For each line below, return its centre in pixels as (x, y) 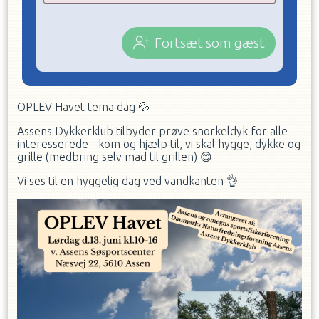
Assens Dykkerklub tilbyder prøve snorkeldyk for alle (152, 131)
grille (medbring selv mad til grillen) (109, 157)
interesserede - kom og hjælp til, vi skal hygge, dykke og (159, 144)
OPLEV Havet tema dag (78, 107)
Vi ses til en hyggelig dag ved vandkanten (122, 181)
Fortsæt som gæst (210, 43)
